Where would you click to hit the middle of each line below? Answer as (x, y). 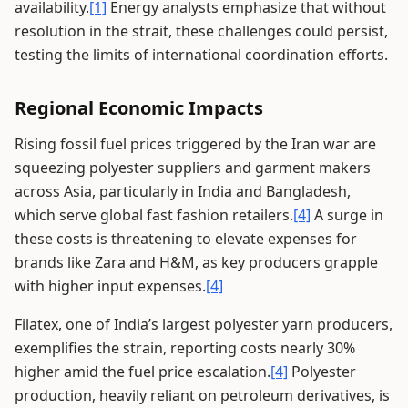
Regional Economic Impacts (139, 108)
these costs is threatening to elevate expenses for (186, 239)
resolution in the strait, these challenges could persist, (201, 31)
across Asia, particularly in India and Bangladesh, (183, 191)
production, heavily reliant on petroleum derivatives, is (202, 395)
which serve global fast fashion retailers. (154, 215)
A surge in (347, 215)
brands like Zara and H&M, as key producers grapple (196, 262)
